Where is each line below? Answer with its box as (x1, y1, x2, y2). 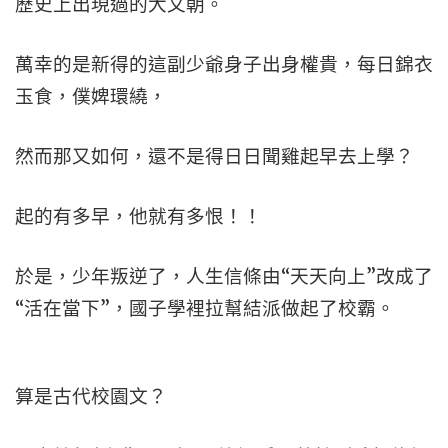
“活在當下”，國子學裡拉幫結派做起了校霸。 (15, 297, 395, 320)
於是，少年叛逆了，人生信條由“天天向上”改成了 (15, 265, 433, 288)
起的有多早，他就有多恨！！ (15, 205, 262, 228)
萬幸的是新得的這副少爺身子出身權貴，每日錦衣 (15, 53, 433, 76)
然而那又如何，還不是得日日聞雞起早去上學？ (15, 145, 414, 168)
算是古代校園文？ (15, 385, 167, 408)
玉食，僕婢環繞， (15, 85, 167, 108)
